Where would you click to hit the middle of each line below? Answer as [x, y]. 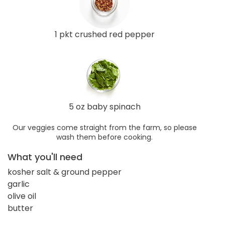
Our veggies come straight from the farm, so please [104, 127]
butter [20, 208]
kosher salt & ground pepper [65, 172]
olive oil [22, 196]
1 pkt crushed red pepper [104, 34]
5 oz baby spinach [104, 106]
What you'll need [45, 157]
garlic [19, 184]
